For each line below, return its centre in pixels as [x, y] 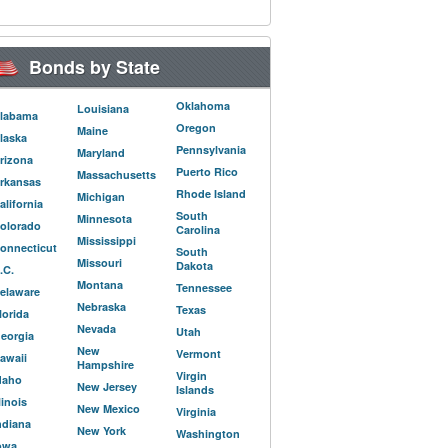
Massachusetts [116, 174]
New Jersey [107, 386]
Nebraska [101, 306]
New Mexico [108, 408]
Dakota [194, 265]
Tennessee [204, 287]
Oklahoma [203, 105]
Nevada [96, 328]
